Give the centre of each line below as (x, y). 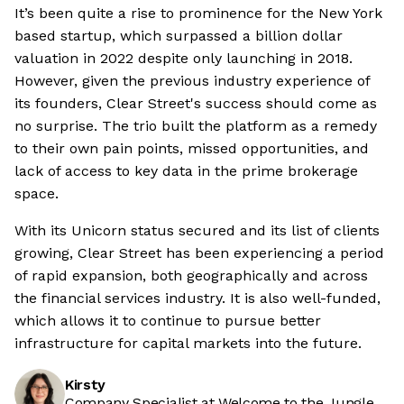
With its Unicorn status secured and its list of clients (197, 231)
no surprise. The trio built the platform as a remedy (196, 126)
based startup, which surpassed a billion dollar (179, 36)
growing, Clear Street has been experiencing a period (199, 253)
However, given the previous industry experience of (192, 81)
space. (37, 194)
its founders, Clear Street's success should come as (196, 104)
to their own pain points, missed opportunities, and (192, 149)
